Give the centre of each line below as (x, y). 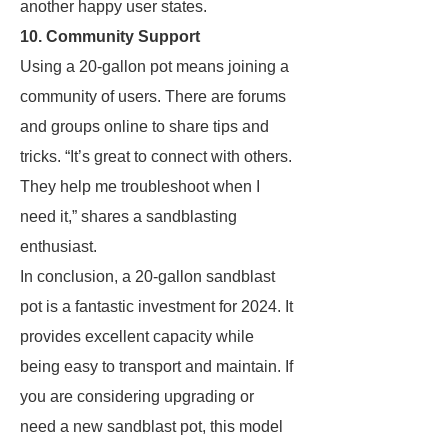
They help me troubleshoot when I (140, 186)
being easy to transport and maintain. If (156, 366)
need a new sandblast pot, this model (151, 426)
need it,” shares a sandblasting (128, 216)
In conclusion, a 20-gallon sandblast (147, 276)
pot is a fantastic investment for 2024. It (156, 306)
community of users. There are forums (153, 96)
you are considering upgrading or (137, 396)
